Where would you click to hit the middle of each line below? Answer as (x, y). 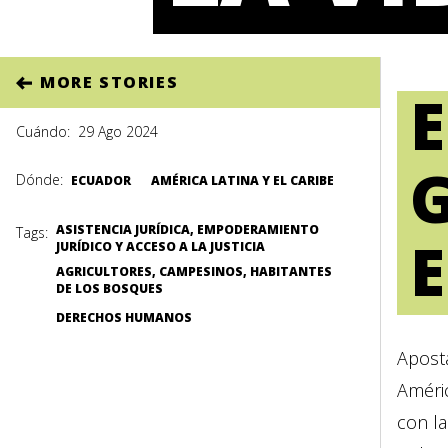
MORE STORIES (109, 82)
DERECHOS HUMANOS (124, 317)
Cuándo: (43, 131)
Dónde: (39, 179)
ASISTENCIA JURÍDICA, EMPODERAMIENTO (187, 229)
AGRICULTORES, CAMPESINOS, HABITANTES (194, 271)
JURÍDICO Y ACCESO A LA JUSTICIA (160, 246)
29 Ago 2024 (118, 131)
